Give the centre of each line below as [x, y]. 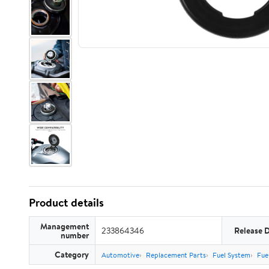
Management [65, 226]
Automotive [120, 255]
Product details [66, 202]
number [75, 235]
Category [72, 254]
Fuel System [231, 255]
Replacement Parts [176, 255]
